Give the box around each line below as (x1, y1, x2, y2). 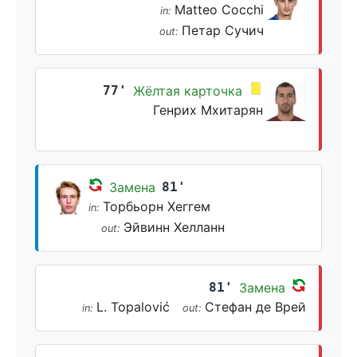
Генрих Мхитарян (153, 102, 263, 118)
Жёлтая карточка (133, 83, 242, 99)
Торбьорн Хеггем (102, 198, 210, 214)
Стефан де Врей (205, 299, 306, 315)
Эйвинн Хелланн (123, 219, 225, 235)
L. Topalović (96, 299, 170, 315)
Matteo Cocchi (175, 2, 265, 18)
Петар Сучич (182, 22, 265, 38)
